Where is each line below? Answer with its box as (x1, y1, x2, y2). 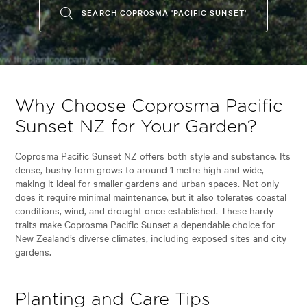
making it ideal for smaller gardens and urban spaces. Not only (15, 175, 280, 190)
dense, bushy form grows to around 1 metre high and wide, (15, 162, 265, 176)
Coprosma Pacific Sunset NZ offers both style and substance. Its (15, 148, 291, 162)
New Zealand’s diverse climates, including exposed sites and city (15, 230, 287, 245)
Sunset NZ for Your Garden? (15, 118, 258, 136)
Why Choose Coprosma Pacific (15, 97, 284, 115)
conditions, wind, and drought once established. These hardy (15, 203, 274, 217)
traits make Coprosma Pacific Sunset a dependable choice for (15, 217, 275, 231)
